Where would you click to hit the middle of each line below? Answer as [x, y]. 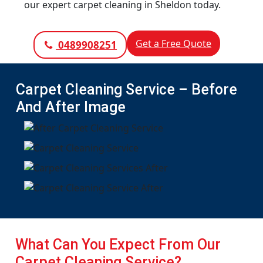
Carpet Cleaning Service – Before [127, 90]
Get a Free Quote [174, 43]
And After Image [71, 107]
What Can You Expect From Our [118, 245]
